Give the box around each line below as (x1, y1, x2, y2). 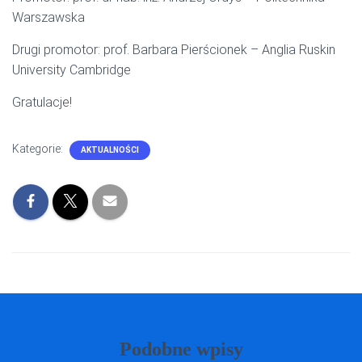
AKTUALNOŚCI (81, 145, 139, 154)
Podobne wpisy (119, 339, 243, 360)
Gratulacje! (12, 95, 72, 110)
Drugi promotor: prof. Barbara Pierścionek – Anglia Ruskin (12, 42, 335, 57)
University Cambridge (12, 62, 131, 78)
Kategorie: (12, 142, 65, 155)
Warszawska (12, 10, 85, 25)
